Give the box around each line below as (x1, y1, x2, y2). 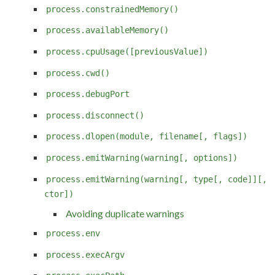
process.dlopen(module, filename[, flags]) (46, 131, 247, 142)
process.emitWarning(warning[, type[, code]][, (46, 174, 267, 184)
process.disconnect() (46, 110, 144, 120)
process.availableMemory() (46, 25, 169, 36)
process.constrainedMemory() (46, 4, 179, 14)
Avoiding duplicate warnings (66, 207, 184, 220)
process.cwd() (46, 68, 110, 78)
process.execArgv (46, 249, 125, 260)
